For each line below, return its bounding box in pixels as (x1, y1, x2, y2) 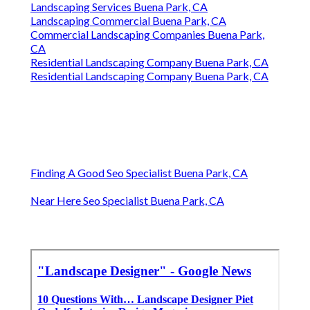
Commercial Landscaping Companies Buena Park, (30, 28, 264, 42)
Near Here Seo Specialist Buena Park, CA (30, 194, 224, 208)
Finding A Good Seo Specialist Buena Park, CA (30, 166, 248, 180)
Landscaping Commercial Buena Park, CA (30, 14, 226, 28)
